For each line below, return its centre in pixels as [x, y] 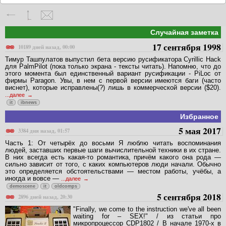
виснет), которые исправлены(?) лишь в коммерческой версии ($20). [113, 87]
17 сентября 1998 [187, 47]
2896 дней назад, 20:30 [45, 197]
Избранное [199, 116]
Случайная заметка [184, 33]
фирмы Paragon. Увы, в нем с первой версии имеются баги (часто [113, 80]
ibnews [29, 102]
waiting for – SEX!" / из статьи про [147, 216]
